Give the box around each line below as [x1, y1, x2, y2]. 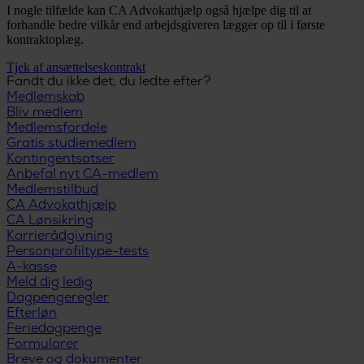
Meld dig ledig [6, 275, 93, 292]
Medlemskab [6, 90, 84, 106]
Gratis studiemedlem [6, 136, 136, 153]
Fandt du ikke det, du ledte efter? [6, 75, 211, 91]
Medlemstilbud [6, 183, 98, 199]
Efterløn [6, 306, 57, 323]
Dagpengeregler [6, 291, 109, 307]
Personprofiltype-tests [6, 245, 149, 261]
